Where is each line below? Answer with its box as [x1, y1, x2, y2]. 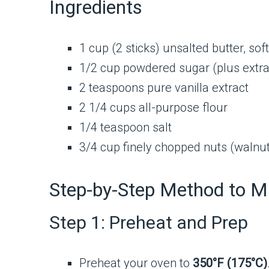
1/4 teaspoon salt [79, 120, 172, 135]
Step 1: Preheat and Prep [49, 211, 248, 233]
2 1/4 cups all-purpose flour [79, 100, 228, 115]
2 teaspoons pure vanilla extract [79, 80, 249, 95]
